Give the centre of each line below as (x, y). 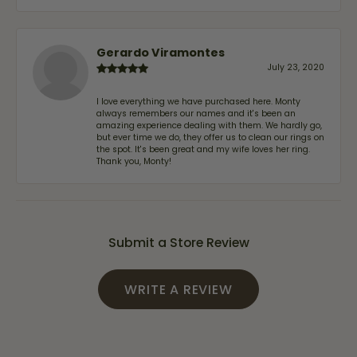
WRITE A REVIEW (178, 290)
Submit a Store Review (178, 242)
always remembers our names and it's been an (196, 113)
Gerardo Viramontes (161, 52)
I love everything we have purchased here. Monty (198, 101)
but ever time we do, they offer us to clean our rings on (210, 137)
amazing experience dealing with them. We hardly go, (209, 125)
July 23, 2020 (296, 67)
